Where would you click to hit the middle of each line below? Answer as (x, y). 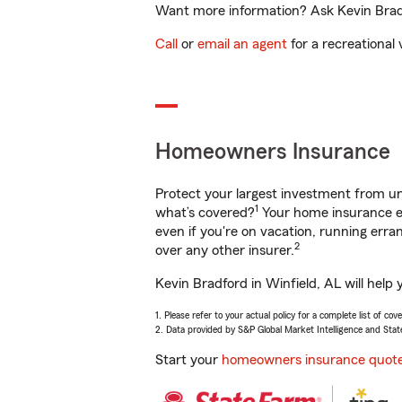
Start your (188, 360)
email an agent (242, 44)
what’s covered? (205, 213)
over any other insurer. (225, 250)
